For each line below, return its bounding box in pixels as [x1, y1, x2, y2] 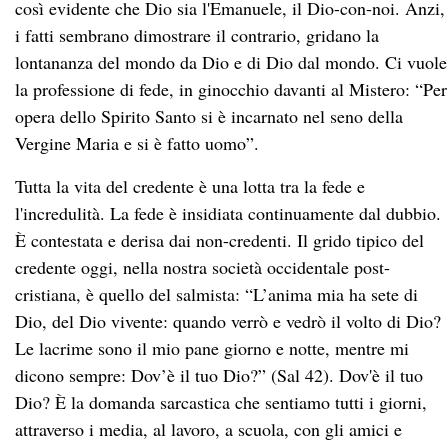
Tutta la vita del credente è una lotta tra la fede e [15, 173, 365, 198]
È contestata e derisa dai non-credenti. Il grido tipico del [15, 227, 424, 252]
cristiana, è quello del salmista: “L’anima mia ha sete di [15, 281, 418, 306]
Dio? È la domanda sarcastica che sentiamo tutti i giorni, [15, 389, 427, 414]
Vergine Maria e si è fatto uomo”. [15, 130, 265, 155]
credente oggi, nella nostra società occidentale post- [15, 254, 390, 279]
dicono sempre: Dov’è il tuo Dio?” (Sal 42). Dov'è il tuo [15, 362, 423, 387]
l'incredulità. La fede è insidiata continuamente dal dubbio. [15, 200, 441, 225]
